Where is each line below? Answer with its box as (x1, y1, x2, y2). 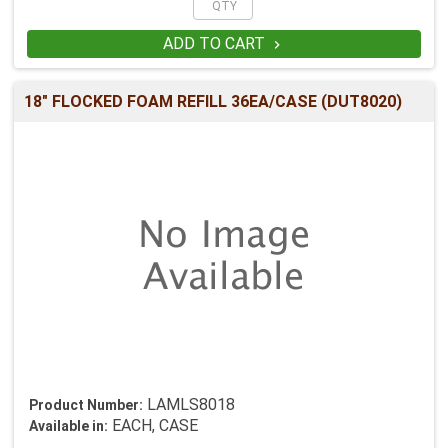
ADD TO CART (162, 34, 269, 54)
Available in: (29, 418, 108, 435)
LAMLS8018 (147, 395, 235, 415)
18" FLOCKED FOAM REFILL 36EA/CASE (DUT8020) (24, 92, 402, 112)
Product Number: (29, 397, 143, 414)
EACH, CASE (108, 416, 198, 436)
